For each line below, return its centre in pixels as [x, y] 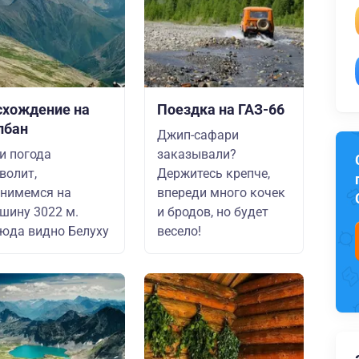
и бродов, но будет [213, 212]
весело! [179, 231]
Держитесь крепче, [214, 173]
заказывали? [197, 154]
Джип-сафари [198, 135]
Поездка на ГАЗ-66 [221, 109]
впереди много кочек [221, 193]
